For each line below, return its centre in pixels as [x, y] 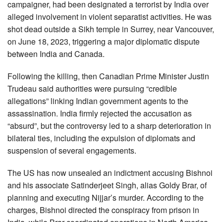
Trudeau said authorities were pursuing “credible [92, 89]
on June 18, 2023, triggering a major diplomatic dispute [104, 42]
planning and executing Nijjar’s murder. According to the [106, 198]
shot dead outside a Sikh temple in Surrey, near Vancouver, [111, 29]
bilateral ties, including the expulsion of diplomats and [101, 138]
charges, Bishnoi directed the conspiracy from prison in [103, 210]
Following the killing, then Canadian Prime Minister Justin [108, 76]
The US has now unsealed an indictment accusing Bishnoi [110, 173]
